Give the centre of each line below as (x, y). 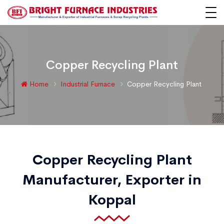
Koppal (112, 200)
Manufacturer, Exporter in (112, 180)
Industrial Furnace (89, 84)
